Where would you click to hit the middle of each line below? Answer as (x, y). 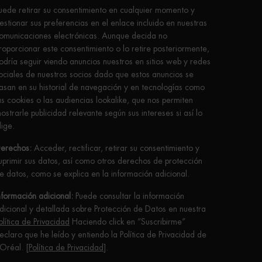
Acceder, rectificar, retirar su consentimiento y (116, 148)
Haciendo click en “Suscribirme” (127, 222)
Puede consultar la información (129, 196)
